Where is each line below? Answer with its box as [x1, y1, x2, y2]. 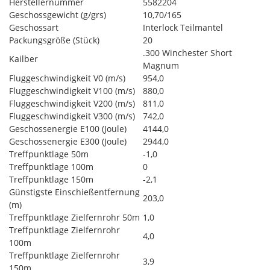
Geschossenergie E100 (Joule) [9, 122, 127, 134]
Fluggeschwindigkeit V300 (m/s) [9, 110, 135, 122]
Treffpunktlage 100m [9, 160, 93, 172]
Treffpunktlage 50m [9, 148, 89, 160]
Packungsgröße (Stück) [9, 34, 99, 46]
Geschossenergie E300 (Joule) [9, 135, 127, 147]
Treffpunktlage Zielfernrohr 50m [9, 211, 140, 223]
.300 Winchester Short [143, 46, 232, 58]
